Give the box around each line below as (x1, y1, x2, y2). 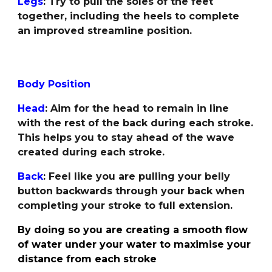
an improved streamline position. (18, 25, 195, 36)
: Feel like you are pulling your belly (43, 171, 231, 182)
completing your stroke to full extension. (18, 200, 236, 211)
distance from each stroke (18, 253, 157, 265)
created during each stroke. (18, 146, 168, 158)
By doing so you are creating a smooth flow (18, 224, 248, 236)
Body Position (18, 78, 91, 90)
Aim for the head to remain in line (50, 103, 229, 114)
